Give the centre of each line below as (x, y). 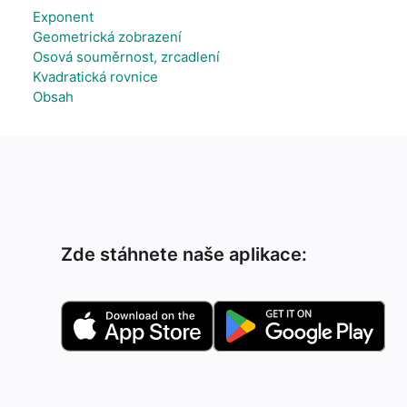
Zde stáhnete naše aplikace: (184, 254)
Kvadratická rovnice (95, 77)
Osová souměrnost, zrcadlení (126, 57)
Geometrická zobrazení (107, 37)
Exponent (63, 17)
